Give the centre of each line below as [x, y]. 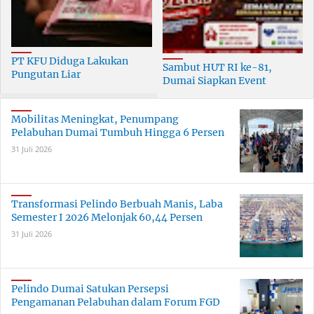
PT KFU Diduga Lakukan [70, 61]
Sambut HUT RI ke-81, [217, 68]
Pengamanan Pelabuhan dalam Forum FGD [116, 302]
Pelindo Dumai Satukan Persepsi [90, 289]
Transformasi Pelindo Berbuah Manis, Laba [117, 204]
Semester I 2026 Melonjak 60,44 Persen [107, 218]
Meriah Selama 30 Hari [218, 94]
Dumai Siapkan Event [214, 81]
